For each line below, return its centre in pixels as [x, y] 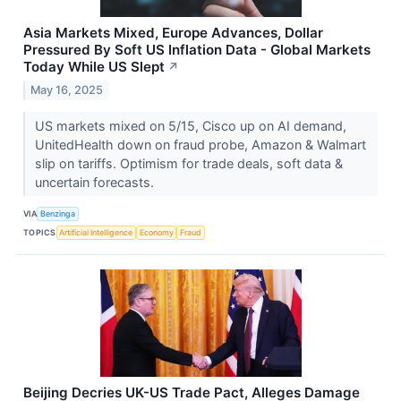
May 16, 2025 [67, 90]
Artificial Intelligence [96, 233]
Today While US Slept [94, 67]
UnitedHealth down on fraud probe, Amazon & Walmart [200, 144]
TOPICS [40, 233]
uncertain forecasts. [96, 182]
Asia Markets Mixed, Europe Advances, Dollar [173, 33]
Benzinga [58, 214]
